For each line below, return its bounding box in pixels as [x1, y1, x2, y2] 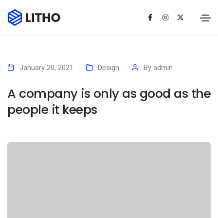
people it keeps [7, 101, 97, 119]
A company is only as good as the [7, 85, 211, 103]
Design [98, 63, 119, 73]
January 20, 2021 [19, 63, 73, 73]
